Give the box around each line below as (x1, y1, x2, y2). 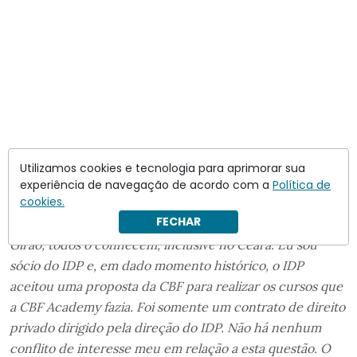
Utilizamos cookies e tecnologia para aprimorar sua (20, 160, 305, 176)
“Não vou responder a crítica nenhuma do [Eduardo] (10, 216, 319, 233)
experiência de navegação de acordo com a (20, 177, 273, 193)
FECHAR (156, 214, 201, 229)
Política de (273, 177, 331, 193)
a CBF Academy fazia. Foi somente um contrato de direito (10, 299, 345, 316)
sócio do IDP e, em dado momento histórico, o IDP (10, 257, 304, 274)
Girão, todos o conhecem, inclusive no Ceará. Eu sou (10, 237, 317, 253)
